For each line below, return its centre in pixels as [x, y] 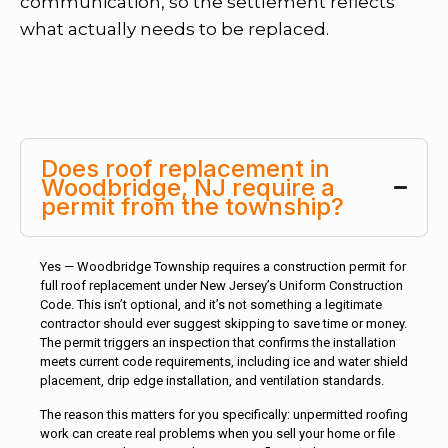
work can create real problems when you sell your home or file [217, 433]
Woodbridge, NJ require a [188, 187]
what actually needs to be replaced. [174, 28]
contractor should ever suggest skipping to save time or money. [223, 323]
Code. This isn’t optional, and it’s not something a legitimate [211, 304]
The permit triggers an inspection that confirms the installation [218, 342]
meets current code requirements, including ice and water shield [224, 361]
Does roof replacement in [185, 168]
